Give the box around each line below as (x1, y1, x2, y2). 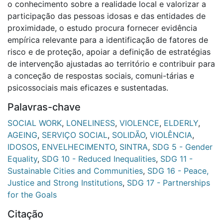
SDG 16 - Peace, (147, 165, 209, 176)
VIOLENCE (119, 117, 159, 128)
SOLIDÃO (112, 129, 145, 140)
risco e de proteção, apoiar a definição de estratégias (7, 46, 211, 57)
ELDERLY (164, 117, 198, 128)
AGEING (7, 129, 37, 140)
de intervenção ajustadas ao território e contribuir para (7, 58, 215, 69)
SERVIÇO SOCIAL (42, 129, 108, 140)
